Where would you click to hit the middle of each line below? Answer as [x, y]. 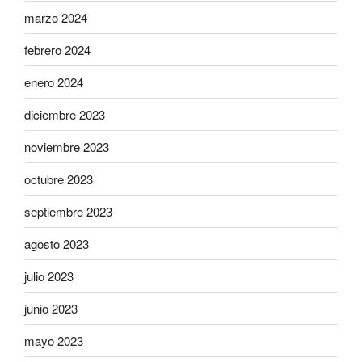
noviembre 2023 [67, 146]
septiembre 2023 [68, 211]
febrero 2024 [57, 49]
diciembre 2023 [65, 114]
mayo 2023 [54, 340]
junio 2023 [51, 308]
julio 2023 [49, 276]
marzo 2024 [56, 17]
